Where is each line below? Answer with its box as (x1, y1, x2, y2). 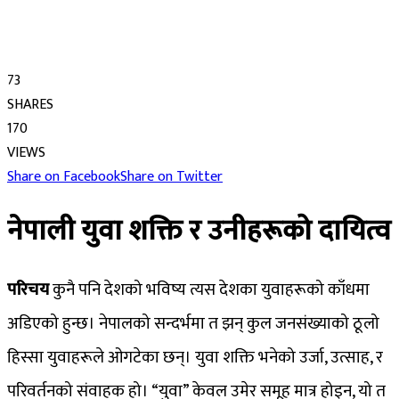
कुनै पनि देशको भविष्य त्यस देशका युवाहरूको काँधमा (49, 276, 370, 305)
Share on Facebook (7, 164, 120, 189)
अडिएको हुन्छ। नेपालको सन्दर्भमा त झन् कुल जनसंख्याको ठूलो (7, 310, 379, 338)
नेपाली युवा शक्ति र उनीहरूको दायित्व (7, 208, 391, 256)
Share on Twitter (120, 164, 223, 189)
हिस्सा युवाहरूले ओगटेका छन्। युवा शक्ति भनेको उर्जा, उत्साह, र (7, 344, 383, 372)
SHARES (7, 92, 53, 117)
